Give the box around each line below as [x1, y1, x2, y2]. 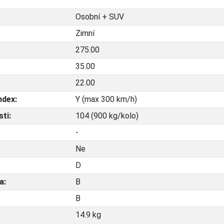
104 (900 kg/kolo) [75, 111, 138, 121]
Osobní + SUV [75, 12, 124, 22]
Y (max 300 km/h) [75, 94, 137, 104]
